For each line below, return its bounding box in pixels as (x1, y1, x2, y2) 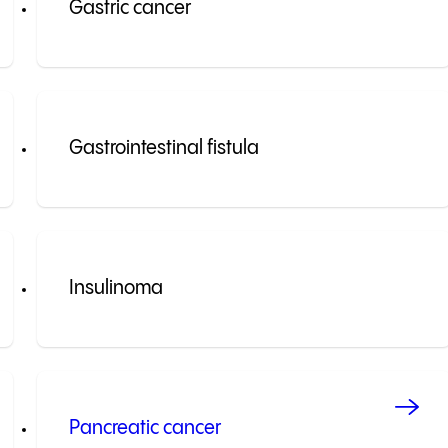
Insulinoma (69, 278, 164, 300)
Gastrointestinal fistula (69, 138, 260, 160)
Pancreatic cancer (69, 418, 222, 440)
